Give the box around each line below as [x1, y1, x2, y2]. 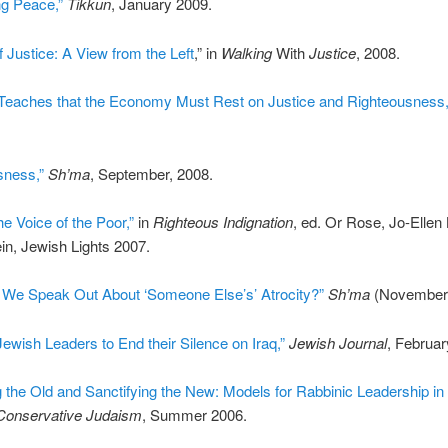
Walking [220, 41, 276, 63]
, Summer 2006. [141, 404, 247, 426]
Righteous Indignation [152, 210, 293, 232]
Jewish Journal [288, 331, 387, 353]
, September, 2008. [89, 162, 213, 184]
